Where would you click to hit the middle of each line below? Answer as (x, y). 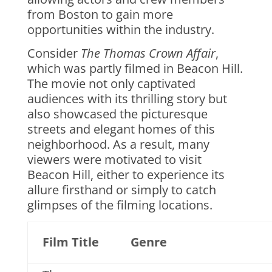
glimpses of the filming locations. (120, 205)
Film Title (70, 242)
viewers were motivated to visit (114, 159)
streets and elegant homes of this (121, 129)
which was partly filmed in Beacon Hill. (135, 68)
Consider (54, 53)
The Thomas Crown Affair (148, 53)
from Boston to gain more (100, 14)
